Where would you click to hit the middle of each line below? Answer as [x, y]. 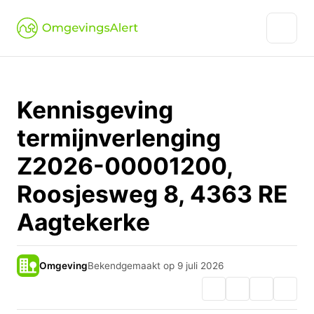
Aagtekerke [83, 222]
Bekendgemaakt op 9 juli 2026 [156, 265]
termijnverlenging [119, 138]
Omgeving [63, 265]
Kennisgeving [95, 110]
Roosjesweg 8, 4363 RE [152, 194]
